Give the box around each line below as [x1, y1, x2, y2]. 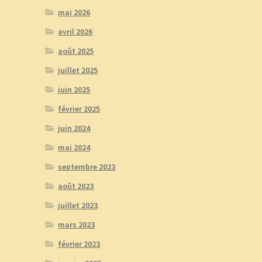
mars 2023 [58, 219, 95, 230]
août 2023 [58, 181, 94, 192]
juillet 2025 [58, 65, 98, 76]
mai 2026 [58, 7, 91, 18]
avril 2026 [58, 26, 93, 37]
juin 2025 [58, 84, 91, 95]
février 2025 [58, 104, 101, 115]
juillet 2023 [58, 200, 98, 211]
